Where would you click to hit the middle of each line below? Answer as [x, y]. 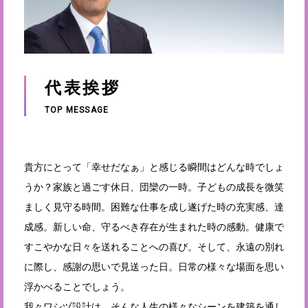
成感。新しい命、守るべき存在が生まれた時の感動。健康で [154, 227]
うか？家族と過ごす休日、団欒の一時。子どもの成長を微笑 [154, 187]
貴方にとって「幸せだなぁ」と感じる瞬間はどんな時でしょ [154, 167]
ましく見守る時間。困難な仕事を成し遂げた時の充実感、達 [154, 207]
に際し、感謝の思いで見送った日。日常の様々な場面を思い [154, 267]
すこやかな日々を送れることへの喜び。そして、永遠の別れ [154, 247]
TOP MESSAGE [77, 110]
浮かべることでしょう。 [77, 287]
